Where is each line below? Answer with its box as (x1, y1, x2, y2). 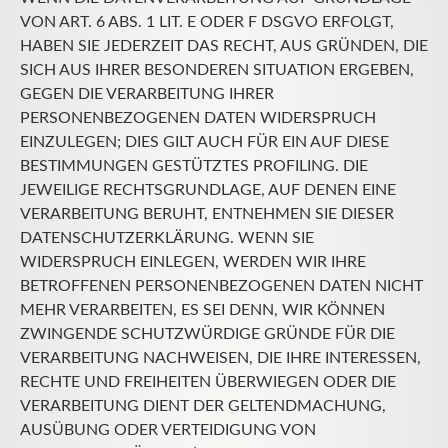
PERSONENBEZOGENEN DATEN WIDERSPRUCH (20, 110, 376, 127)
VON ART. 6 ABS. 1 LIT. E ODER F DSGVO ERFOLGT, (20, 14, 394, 31)
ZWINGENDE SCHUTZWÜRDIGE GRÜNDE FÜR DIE (20, 326, 395, 343)
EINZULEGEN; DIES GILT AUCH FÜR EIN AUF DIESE (20, 134, 389, 151)
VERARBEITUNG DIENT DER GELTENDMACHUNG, (20, 398, 386, 415)
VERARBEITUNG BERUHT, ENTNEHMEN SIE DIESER (20, 206, 394, 223)
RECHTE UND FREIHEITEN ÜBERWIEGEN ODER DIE (20, 374, 396, 391)
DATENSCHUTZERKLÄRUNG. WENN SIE (20, 230, 314, 247)
